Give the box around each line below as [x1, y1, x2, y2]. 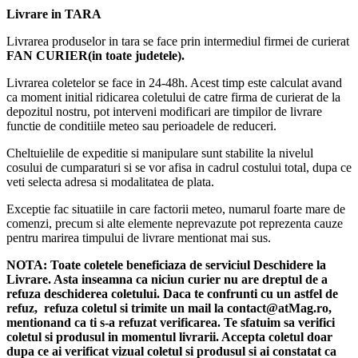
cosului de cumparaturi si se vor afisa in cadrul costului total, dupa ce [6, 161, 352, 175]
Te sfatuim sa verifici [224, 316, 335, 330]
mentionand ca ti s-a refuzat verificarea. [6, 316, 224, 330]
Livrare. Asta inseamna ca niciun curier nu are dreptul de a [6, 272, 328, 287]
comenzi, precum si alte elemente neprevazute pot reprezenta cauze [6, 217, 343, 231]
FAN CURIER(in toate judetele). [6, 49, 185, 63]
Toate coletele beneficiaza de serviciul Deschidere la [50, 258, 326, 272]
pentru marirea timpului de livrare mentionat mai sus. [6, 231, 271, 245]
